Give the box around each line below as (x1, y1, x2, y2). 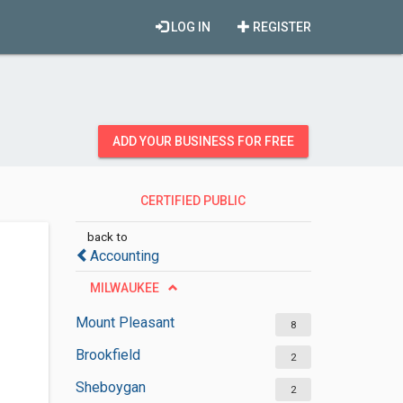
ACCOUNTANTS (139, 226, 228, 240)
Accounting (89, 247, 159, 264)
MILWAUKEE (89, 281, 159, 295)
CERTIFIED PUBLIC (140, 193, 246, 208)
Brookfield (75, 346, 140, 363)
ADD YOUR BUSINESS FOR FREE (112, 134, 294, 148)
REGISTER (250, 20, 311, 34)
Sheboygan (75, 379, 146, 396)
